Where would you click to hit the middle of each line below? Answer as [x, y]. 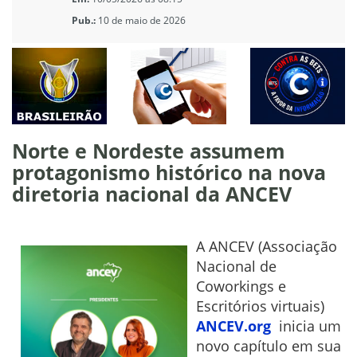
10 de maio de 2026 [142, 20]
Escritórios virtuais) [260, 306]
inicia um [306, 326]
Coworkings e [241, 286]
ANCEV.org [233, 326]
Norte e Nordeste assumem [149, 150]
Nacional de [236, 266]
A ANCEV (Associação [267, 246]
